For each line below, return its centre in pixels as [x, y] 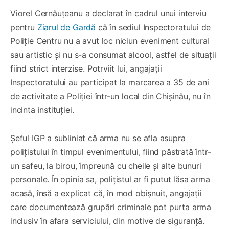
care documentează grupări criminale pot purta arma [111, 207]
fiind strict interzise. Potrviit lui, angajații [86, 68]
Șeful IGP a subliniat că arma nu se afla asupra [98, 138]
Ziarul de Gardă [66, 27]
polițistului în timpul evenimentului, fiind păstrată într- [111, 152]
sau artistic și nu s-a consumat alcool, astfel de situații [113, 54]
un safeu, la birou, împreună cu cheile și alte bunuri [106, 165]
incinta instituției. [42, 110]
